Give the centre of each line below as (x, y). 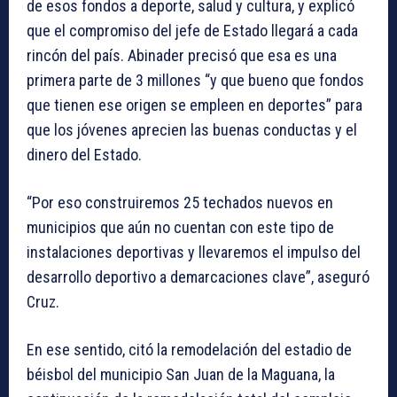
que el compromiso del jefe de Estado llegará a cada (192, 31)
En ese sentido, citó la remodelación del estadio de (189, 350)
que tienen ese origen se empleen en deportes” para (195, 105)
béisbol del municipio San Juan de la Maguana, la (181, 375)
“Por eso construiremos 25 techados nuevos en (180, 203)
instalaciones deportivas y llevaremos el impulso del (194, 253)
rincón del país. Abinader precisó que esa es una (182, 56)
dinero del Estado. (84, 155)
